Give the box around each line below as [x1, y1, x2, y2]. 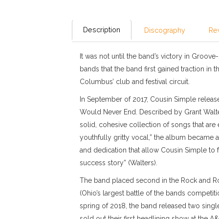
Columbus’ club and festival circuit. [80, 78, 190, 86]
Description [83, 26, 120, 34]
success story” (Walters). [80, 159, 157, 167]
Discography [144, 26, 185, 34]
